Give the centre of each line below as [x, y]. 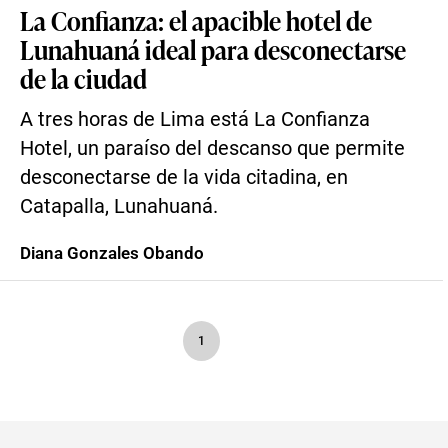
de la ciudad [83, 78]
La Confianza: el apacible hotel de [196, 20]
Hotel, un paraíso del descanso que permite [212, 148]
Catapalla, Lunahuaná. [119, 206]
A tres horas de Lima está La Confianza [195, 119]
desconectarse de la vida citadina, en [184, 177]
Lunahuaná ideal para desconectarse [213, 49]
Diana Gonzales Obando [112, 253]
